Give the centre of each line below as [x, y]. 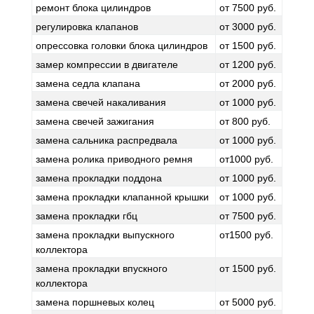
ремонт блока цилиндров [93, 8]
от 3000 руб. [248, 27]
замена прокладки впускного [102, 268]
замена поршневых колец [95, 302]
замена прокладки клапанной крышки [122, 197]
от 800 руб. [245, 121]
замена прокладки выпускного [105, 235]
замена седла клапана [88, 83]
